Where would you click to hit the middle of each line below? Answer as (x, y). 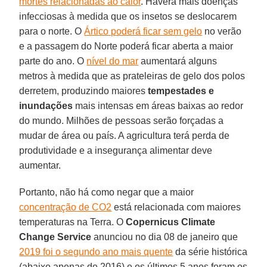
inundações (46, 106)
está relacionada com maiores (176, 207)
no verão (222, 32)
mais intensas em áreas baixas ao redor (158, 106)
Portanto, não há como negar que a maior (107, 193)
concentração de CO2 (66, 207)
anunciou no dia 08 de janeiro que (165, 237)
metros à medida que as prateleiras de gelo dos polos (132, 76)
